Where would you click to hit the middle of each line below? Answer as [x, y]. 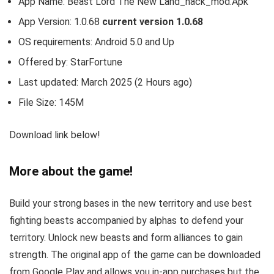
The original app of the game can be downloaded [156, 254]
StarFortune [96, 62]
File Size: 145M [51, 102]
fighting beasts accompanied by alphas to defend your [126, 220]
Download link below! [55, 135]
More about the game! [71, 171]
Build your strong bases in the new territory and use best [131, 203]
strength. [30, 254]
